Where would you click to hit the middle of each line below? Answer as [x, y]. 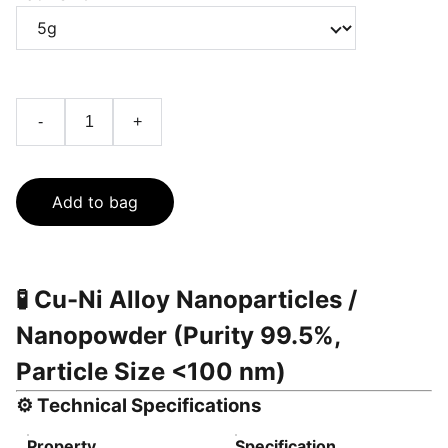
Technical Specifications [149, 405]
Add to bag [95, 202]
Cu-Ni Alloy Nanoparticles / [195, 299]
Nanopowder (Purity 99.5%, [178, 335]
